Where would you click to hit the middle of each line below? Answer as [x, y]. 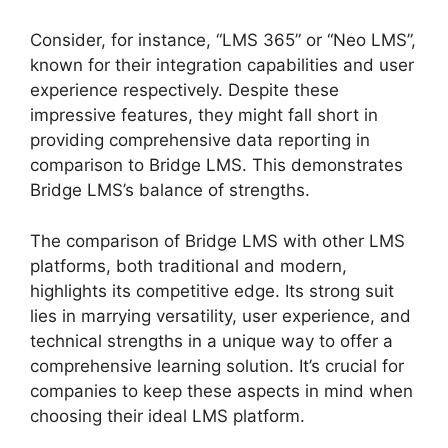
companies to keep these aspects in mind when [221, 390]
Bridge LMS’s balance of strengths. [170, 190]
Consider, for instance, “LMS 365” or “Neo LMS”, [223, 40]
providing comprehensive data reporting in [200, 140]
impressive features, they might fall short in [204, 115]
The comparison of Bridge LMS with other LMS [217, 240]
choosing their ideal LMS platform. [167, 415]
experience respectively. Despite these [184, 90]
